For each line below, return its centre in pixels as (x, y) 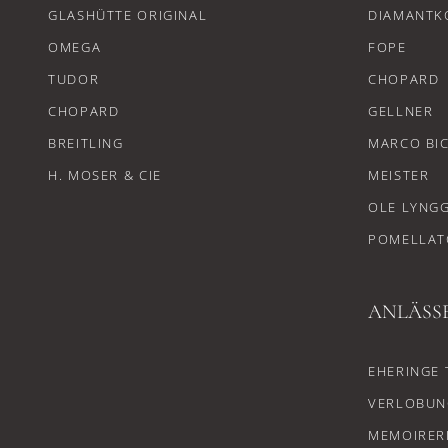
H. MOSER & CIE (105, 175)
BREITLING (86, 143)
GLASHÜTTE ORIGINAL (128, 15)
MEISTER (399, 175)
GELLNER (401, 111)
